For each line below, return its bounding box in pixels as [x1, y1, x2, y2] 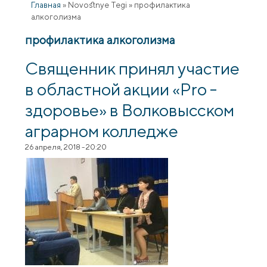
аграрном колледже [25, 120, 179, 141]
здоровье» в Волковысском [25, 99, 235, 120]
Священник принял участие [25, 57, 240, 78]
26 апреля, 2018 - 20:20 [25, 142, 107, 151]
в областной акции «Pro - [25, 78, 218, 99]
